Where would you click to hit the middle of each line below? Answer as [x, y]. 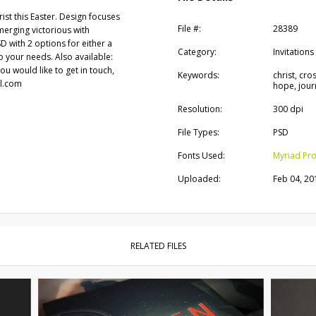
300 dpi [288, 109]
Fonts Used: [201, 156]
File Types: [198, 132]
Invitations [293, 52]
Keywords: [198, 75]
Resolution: [200, 109]
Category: [197, 52]
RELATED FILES [158, 246]
